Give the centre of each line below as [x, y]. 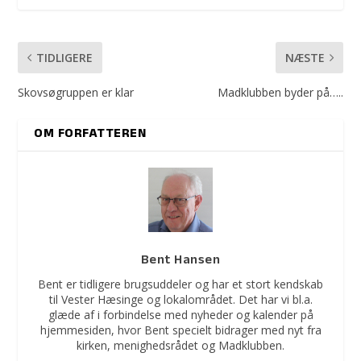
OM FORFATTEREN [90, 134]
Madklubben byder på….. [280, 92]
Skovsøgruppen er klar [76, 92]
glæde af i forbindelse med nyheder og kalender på [180, 314]
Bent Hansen [180, 261]
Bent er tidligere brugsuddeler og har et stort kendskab [180, 284]
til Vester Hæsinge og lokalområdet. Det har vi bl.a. [180, 299]
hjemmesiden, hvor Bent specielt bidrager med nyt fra [180, 330]
